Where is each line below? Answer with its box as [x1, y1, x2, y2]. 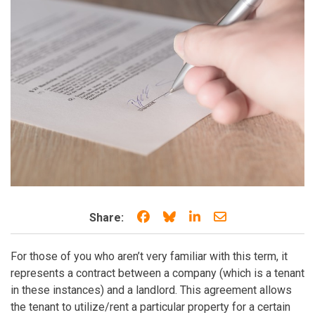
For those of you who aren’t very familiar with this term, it [11, 249, 288, 263]
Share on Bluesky [177, 208, 274, 224]
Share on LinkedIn [202, 208, 302, 224]
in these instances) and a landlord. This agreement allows [11, 283, 292, 297]
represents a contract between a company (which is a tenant [11, 266, 304, 280]
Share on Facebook [151, 208, 258, 224]
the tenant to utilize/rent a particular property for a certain [11, 300, 290, 314]
